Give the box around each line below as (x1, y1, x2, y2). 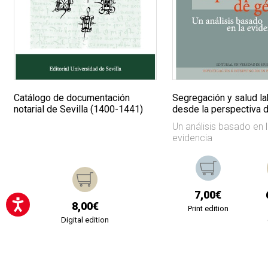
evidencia (172, 132, 213, 144)
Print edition (187, 204, 229, 214)
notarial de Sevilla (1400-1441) (14, 103, 144, 115)
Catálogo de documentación (14, 92, 130, 104)
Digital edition (61, 215, 109, 225)
